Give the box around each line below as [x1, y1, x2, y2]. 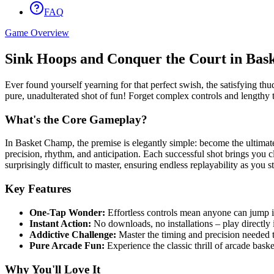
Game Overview [5, 28, 69, 39]
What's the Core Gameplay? [5, 113, 147, 126]
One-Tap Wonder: [29, 207, 105, 218]
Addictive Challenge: [29, 229, 116, 240]
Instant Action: [29, 218, 91, 229]
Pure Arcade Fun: [29, 240, 105, 251]
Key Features [5, 182, 71, 196]
